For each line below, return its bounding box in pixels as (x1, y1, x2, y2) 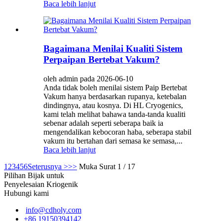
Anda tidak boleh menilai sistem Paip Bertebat (43, 83, 187, 92)
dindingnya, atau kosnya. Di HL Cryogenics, (43, 101, 183, 110)
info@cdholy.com (26, 205, 81, 214)
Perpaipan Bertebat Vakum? (43, 54, 160, 65)
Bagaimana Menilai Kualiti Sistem (43, 43, 183, 54)
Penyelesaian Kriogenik (4, 180, 78, 188)
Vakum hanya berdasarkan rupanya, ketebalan (43, 92, 186, 101)
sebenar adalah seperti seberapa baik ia (43, 118, 163, 127)
